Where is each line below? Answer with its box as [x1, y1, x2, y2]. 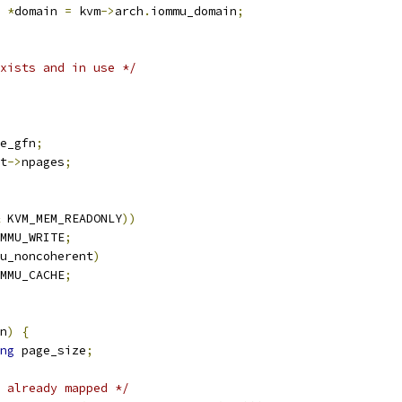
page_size [14, 343, 86, 358]
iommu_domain [151, 4, 237, 19]
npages [22, 154, 65, 170]
